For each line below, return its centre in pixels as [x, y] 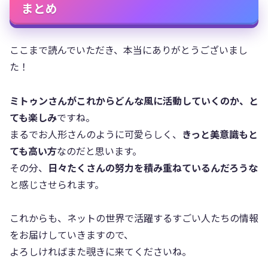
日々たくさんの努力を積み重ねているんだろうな [153, 167]
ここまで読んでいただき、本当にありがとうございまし [129, 49]
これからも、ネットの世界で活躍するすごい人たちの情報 [134, 218]
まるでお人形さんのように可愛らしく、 [96, 134]
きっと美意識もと [220, 134]
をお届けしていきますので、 [71, 235]
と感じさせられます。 [57, 184]
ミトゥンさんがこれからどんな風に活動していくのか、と [134, 100]
